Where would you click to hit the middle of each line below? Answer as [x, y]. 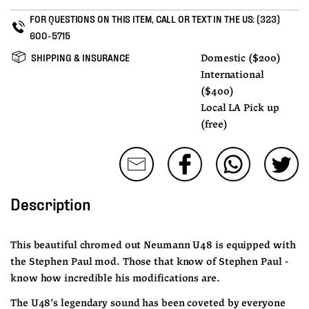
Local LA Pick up [240, 108]
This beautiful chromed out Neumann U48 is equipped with [153, 245]
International [232, 75]
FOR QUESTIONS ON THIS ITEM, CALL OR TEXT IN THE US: [143, 18]
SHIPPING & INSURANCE [80, 57]
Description [50, 203]
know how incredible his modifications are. [115, 278]
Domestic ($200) [241, 58]
